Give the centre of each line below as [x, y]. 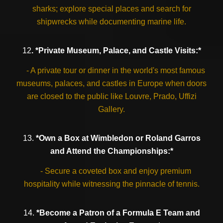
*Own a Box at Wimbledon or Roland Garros [118, 138]
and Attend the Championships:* [111, 151]
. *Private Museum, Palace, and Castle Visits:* [116, 51]
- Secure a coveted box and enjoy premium [111, 171]
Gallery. [111, 109]
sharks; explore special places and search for [111, 9]
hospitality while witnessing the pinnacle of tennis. [111, 184]
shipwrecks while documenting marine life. [111, 22]
